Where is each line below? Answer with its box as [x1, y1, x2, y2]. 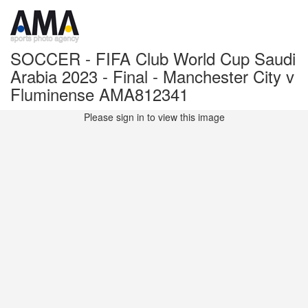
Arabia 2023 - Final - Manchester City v [10, 64, 294, 88]
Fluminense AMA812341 [10, 82, 188, 106]
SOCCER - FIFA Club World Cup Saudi [10, 46, 296, 70]
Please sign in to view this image [83, 110, 225, 124]
